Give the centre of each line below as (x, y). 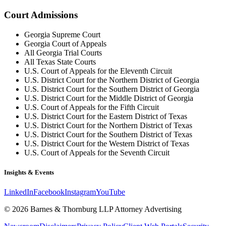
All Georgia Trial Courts (63, 52)
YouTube (110, 192)
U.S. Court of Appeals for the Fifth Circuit (92, 107)
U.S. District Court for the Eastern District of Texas (106, 116)
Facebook (49, 192)
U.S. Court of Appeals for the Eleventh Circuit (98, 71)
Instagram (80, 192)
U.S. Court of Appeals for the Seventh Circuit (97, 152)
